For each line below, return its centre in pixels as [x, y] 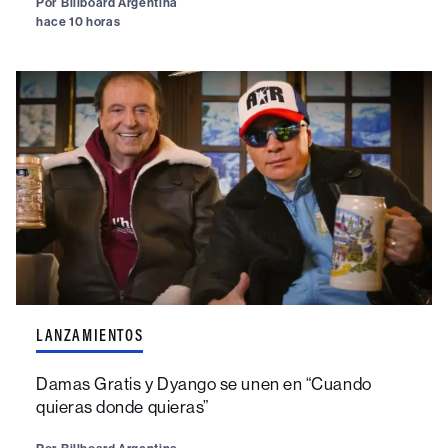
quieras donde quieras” [122, 406]
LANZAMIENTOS [90, 334]
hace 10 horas [78, 21]
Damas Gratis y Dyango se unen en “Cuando [204, 383]
